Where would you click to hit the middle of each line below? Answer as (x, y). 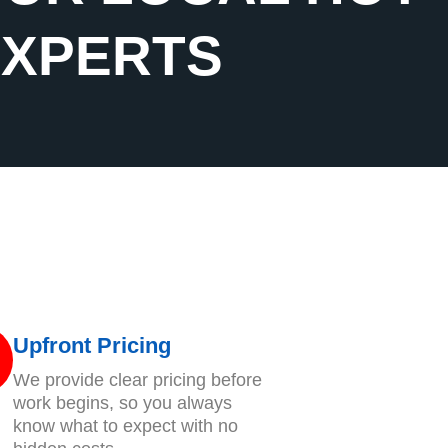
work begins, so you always (122, 402)
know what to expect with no (125, 425)
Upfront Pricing (91, 345)
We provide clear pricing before (137, 379)
